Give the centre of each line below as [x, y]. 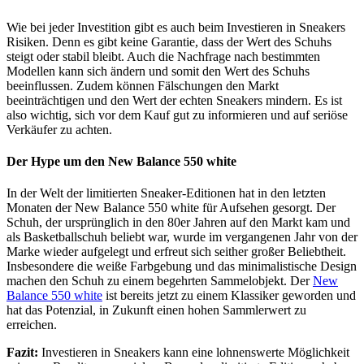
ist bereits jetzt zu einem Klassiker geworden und [229, 296]
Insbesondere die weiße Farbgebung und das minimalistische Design [182, 266]
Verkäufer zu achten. [59, 129]
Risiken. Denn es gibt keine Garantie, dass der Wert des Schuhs [169, 41]
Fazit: [22, 353]
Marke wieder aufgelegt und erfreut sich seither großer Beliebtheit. [176, 252]
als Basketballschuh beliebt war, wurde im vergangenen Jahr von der [182, 237]
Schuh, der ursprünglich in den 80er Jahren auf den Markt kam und [178, 223]
